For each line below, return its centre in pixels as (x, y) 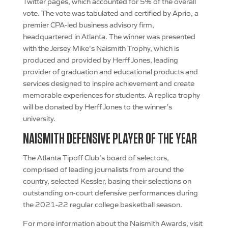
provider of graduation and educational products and (110, 71)
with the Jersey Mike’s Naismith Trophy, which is (101, 48)
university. (39, 118)
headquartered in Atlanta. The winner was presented (109, 36)
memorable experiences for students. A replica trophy (111, 95)
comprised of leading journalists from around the (103, 169)
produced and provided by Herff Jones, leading (100, 60)
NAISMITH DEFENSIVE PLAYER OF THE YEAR (110, 139)
